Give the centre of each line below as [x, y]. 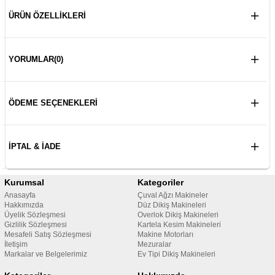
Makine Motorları [165, 235]
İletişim [16, 245]
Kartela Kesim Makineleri [179, 225]
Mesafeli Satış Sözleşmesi [48, 235]
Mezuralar [154, 245]
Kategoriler [161, 183]
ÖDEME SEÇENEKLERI [53, 103]
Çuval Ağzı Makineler [173, 196]
